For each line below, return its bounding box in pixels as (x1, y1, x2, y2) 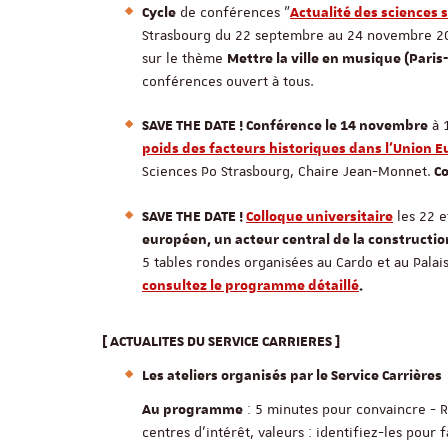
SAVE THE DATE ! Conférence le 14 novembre (142, 117, 428, 135)
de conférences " (176, 3, 290, 21)
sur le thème (142, 49, 227, 67)
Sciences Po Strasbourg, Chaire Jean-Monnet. (142, 162, 431, 180)
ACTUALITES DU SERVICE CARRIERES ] (110, 333, 340, 351)
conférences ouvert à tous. (142, 72, 314, 90)
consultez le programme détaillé (142, 277, 359, 295)
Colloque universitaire (246, 208, 393, 226)
